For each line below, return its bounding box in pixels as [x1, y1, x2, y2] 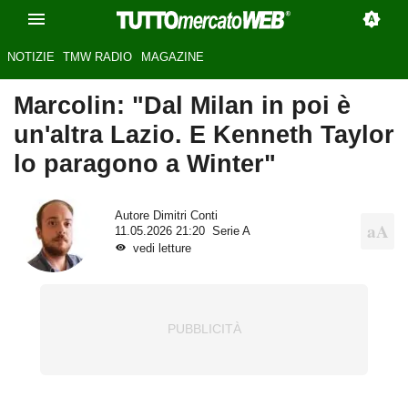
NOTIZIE [6, 50, 55, 65]
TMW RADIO [63, 50, 133, 65]
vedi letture [132, 241, 191, 255]
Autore [114, 209, 153, 222]
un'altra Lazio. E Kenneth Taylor [14, 120, 394, 149]
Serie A [211, 224, 250, 238]
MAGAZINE [140, 50, 204, 65]
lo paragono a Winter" [14, 149, 276, 178]
